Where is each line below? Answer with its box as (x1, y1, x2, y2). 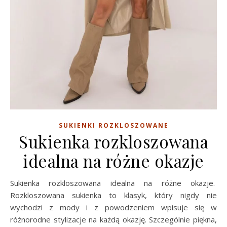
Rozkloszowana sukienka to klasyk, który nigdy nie (10, 190, 217, 200)
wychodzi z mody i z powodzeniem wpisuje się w (10, 202, 217, 212)
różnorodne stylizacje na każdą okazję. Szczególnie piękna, (10, 214, 217, 224)
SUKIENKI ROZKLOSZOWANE (58, 121, 169, 130)
